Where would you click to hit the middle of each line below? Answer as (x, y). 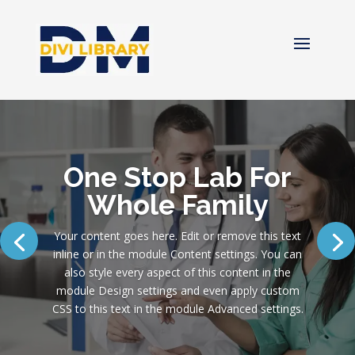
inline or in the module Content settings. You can (177, 254)
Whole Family (177, 204)
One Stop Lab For (177, 177)
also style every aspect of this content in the (177, 272)
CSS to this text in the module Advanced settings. (177, 308)
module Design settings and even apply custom (177, 290)
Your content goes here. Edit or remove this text (177, 235)
